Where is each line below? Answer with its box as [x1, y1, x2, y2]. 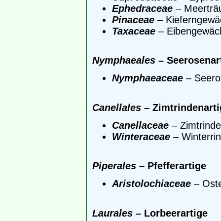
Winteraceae [112, 131, 170, 142]
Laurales [92, 207, 133, 219]
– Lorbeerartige [133, 207, 208, 219]
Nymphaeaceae [112, 73, 183, 84]
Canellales [92, 102, 141, 113]
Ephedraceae [112, 2, 173, 14]
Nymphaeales [92, 54, 155, 66]
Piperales [92, 160, 136, 172]
